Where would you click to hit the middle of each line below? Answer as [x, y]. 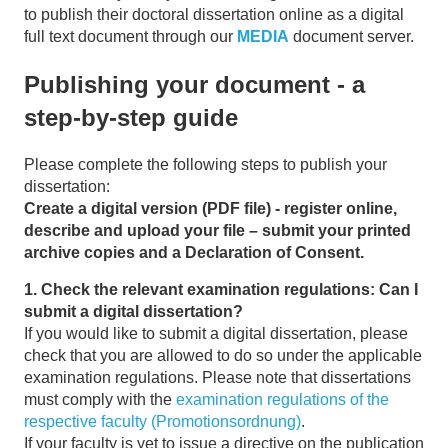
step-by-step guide [131, 118]
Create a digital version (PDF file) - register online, [210, 208]
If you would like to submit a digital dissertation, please [216, 333]
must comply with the [100, 399]
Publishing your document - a [194, 85]
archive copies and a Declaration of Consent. [194, 252]
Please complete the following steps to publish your [205, 164]
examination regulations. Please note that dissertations [217, 377]
